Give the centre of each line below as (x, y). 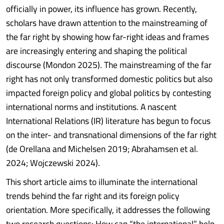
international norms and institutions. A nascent (91, 107)
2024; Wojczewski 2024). (53, 163)
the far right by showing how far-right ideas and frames (107, 37)
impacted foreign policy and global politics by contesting (108, 93)
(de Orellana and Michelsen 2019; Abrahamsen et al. (102, 149)
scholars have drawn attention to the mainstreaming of (107, 23)
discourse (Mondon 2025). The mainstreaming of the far (109, 65)
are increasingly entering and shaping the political (96, 51)
